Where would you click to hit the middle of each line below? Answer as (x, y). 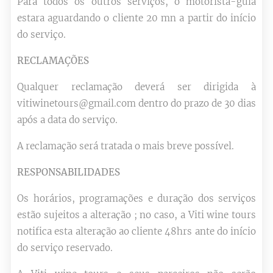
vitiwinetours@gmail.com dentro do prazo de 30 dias (136, 103)
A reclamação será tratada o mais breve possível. (126, 146)
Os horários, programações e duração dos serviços (136, 198)
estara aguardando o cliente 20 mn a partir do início (136, 18)
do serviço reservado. (65, 248)
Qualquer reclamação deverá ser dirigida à (136, 87)
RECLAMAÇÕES (53, 61)
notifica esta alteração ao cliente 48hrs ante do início (136, 231)
